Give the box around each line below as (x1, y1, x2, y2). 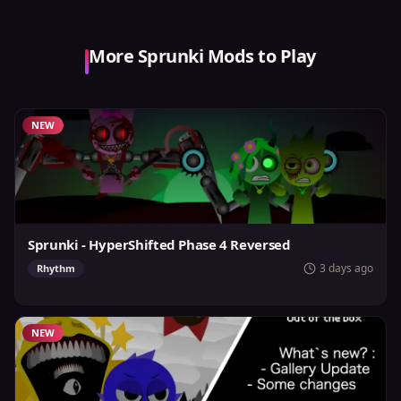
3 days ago (320, 260, 373, 276)
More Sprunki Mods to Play (89, 44, 316, 68)
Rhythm (37, 261, 75, 275)
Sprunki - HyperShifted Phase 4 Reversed (28, 235, 291, 253)
